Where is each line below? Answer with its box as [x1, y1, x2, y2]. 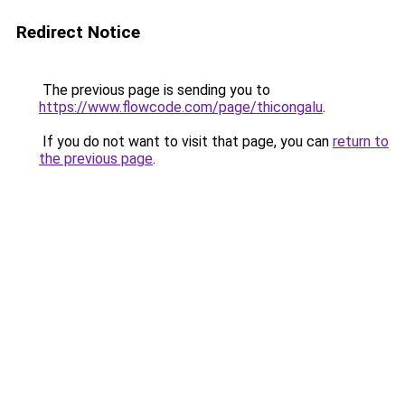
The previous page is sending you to [39, 81, 270, 99]
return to [333, 133, 389, 150]
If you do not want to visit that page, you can [39, 133, 333, 150]
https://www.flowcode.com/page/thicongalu [39, 99, 323, 116]
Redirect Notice [16, 22, 140, 42]
